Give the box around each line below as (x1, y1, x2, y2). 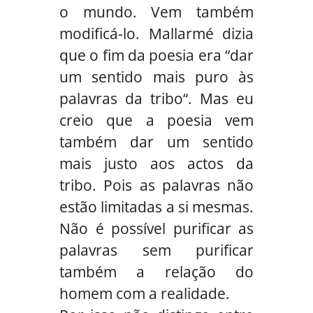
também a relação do (59, 261, 254, 282)
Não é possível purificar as (59, 218, 254, 238)
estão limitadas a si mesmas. (59, 196, 254, 217)
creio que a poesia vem (59, 110, 254, 130)
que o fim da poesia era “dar (59, 45, 254, 65)
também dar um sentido (59, 131, 254, 152)
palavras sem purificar (59, 240, 254, 260)
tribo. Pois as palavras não (59, 175, 254, 195)
